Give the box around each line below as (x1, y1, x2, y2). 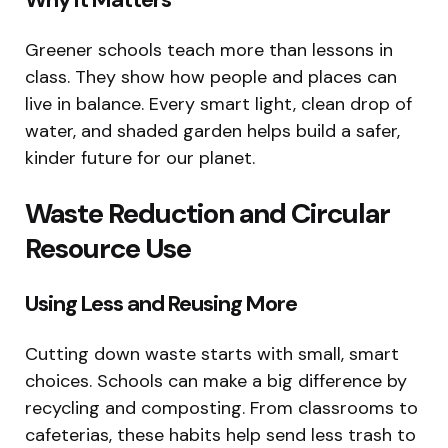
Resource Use (25, 230, 191, 268)
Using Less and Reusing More (25, 289, 297, 319)
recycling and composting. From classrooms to (25, 396, 418, 421)
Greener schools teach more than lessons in (25, 38, 393, 63)
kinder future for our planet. (25, 146, 255, 171)
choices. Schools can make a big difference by (25, 369, 407, 394)
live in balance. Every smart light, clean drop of (25, 92, 412, 117)
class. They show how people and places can (25, 65, 397, 90)
